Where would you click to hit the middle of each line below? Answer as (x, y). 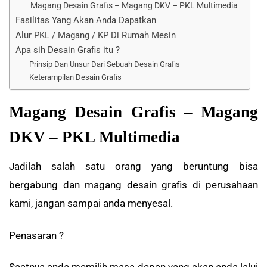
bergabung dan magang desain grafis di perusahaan (133, 185)
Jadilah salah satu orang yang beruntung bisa (133, 167)
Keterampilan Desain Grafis (76, 77)
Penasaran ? (36, 235)
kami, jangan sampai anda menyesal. (91, 204)
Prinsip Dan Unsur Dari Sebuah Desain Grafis (105, 64)
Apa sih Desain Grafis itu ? (68, 50)
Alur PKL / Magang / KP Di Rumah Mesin (96, 35)
